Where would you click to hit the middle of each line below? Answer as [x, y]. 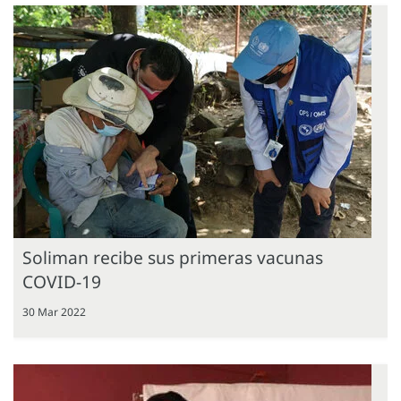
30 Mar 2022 [54, 311]
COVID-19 [62, 281]
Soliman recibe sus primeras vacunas [173, 257]
